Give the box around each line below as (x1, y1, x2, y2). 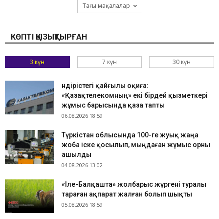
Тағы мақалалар (82, 1, 130, 10)
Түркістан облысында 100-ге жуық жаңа (62, 131, 198, 139)
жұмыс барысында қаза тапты (62, 101, 165, 109)
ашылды (62, 151, 91, 159)
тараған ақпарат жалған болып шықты (62, 190, 192, 198)
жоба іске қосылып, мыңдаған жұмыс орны (62, 141, 210, 149)
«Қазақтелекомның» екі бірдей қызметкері (62, 91, 208, 100)
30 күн (173, 58, 191, 66)
